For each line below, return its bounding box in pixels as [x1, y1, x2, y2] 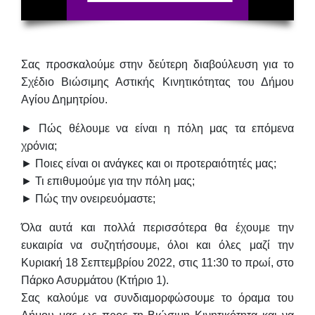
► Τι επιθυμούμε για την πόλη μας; [21, 175, 195, 188]
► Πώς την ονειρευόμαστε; [21, 193, 155, 205]
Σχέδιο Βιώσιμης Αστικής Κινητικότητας [21, 76, 231, 89]
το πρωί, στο [228, 257, 294, 269]
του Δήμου [230, 76, 295, 89]
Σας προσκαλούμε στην [21, 58, 148, 71]
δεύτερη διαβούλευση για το [148, 58, 294, 71]
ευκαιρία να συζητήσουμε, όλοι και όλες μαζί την [21, 239, 294, 252]
